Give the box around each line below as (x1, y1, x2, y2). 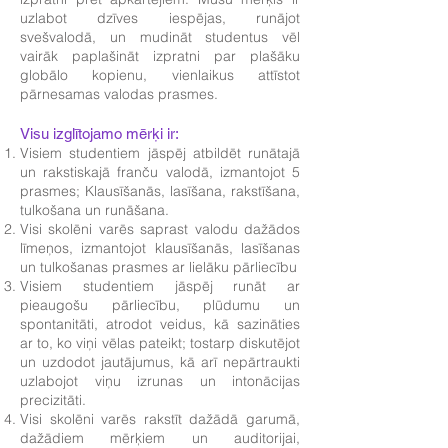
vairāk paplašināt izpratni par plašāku (20, 47, 300, 65)
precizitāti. (20, 391, 86, 409)
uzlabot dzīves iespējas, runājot (20, 9, 300, 27)
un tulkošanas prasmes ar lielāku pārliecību (20, 258, 297, 276)
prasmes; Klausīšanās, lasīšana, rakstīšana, (20, 182, 300, 200)
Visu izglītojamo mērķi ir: (20, 125, 179, 142)
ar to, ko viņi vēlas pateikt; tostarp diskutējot (20, 334, 300, 352)
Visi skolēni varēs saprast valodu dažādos (20, 220, 300, 238)
